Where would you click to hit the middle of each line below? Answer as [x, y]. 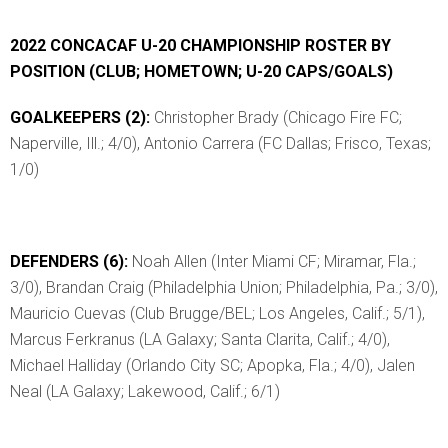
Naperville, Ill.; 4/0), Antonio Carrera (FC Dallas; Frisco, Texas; [220, 143]
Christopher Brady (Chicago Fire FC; [278, 117]
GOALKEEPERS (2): [82, 117]
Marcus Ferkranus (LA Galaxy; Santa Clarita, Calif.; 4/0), [200, 339]
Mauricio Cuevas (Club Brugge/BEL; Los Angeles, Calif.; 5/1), [217, 313]
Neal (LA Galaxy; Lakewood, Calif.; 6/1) [145, 391]
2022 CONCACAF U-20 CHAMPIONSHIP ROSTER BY [200, 45]
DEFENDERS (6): [71, 261]
